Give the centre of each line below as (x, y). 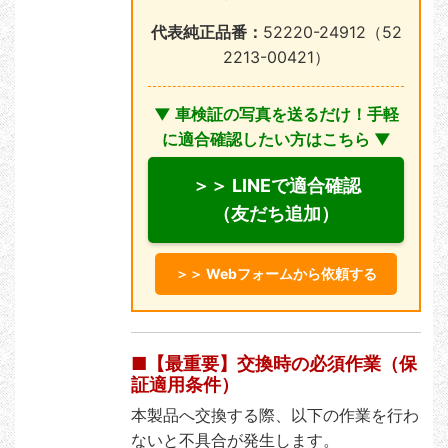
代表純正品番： (206, 32)
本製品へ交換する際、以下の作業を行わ (275, 415)
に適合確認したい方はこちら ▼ (276, 139)
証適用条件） (185, 385)
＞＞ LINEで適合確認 (276, 186)
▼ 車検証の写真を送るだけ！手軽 (276, 114)
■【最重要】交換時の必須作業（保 (274, 364)
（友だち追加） (276, 214)
